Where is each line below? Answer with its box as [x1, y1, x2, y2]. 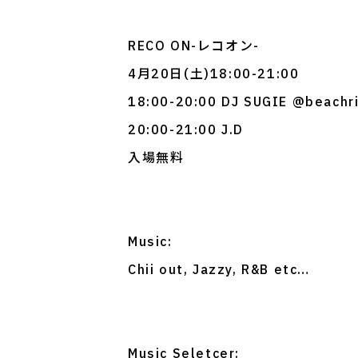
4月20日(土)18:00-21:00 [128, 66, 300, 82]
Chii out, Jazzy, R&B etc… [128, 261, 310, 278]
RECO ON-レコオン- [128, 38, 260, 54]
